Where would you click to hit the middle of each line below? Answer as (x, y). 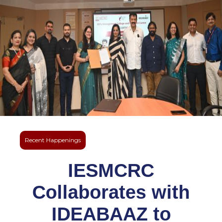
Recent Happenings (53, 140)
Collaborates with (111, 192)
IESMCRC (111, 170)
